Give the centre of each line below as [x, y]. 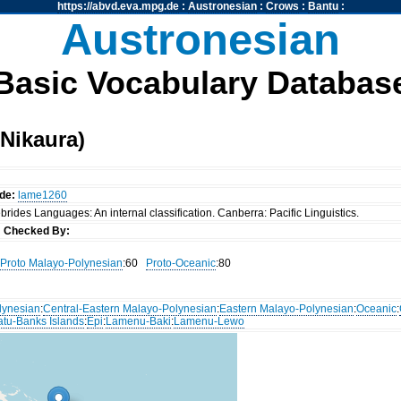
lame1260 [43, 195]
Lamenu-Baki [139, 321]
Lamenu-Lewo [209, 321]
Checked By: [37, 230]
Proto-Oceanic [180, 264]
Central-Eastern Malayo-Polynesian [130, 308]
